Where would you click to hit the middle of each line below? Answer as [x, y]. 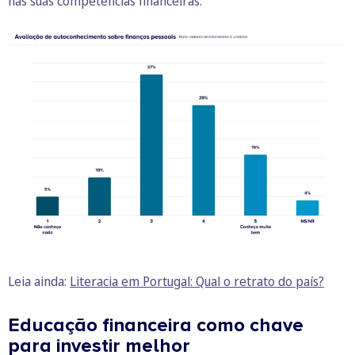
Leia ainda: [39, 282]
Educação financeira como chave [156, 326]
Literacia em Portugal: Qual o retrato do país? [197, 282]
